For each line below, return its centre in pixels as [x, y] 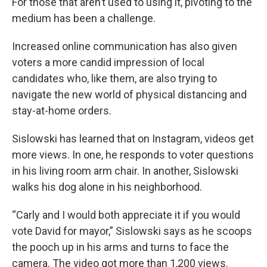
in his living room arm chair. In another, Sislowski [125, 171]
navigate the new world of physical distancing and [129, 94]
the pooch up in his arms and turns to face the [120, 247]
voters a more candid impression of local [108, 62]
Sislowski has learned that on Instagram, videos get [133, 139]
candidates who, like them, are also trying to [114, 78]
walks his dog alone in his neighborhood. [108, 187]
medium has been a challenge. [85, 18]
